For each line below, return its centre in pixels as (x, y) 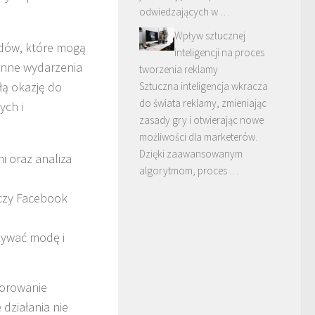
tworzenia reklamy (179, 69)
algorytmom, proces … (189, 170)
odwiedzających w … (184, 11)
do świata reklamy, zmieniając (203, 103)
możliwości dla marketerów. (198, 136)
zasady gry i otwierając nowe (201, 120)
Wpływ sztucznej (210, 35)
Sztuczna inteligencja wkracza (204, 86)
